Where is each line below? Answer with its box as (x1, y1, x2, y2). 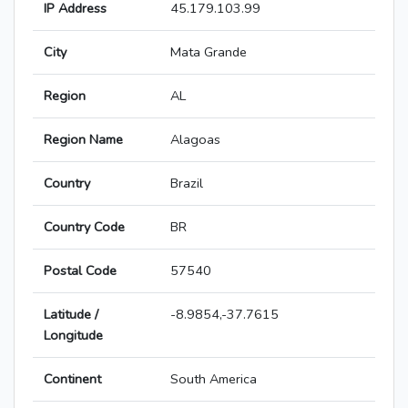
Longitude (44, 326, 103, 345)
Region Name (44, 130, 123, 149)
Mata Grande (170, 43, 247, 62)
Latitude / (44, 305, 98, 324)
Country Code (44, 218, 125, 237)
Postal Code (44, 261, 117, 280)
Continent (44, 370, 101, 389)
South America (170, 370, 257, 389)
